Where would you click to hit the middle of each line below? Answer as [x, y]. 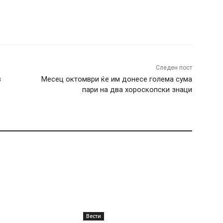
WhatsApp [66, 19]
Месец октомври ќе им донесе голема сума [116, 79]
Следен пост [174, 67]
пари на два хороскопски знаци [137, 89]
